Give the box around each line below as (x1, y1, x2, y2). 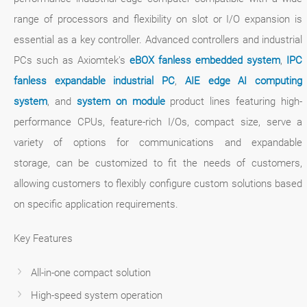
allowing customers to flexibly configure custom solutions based (14, 177, 303, 190)
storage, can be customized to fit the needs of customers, (14, 156, 303, 169)
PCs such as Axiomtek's (14, 53, 130, 66)
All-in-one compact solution (31, 266, 151, 279)
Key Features (14, 232, 73, 245)
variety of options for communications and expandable (14, 136, 303, 149)
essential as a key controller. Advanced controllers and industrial (14, 33, 303, 46)
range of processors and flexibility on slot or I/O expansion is (14, 12, 303, 25)
